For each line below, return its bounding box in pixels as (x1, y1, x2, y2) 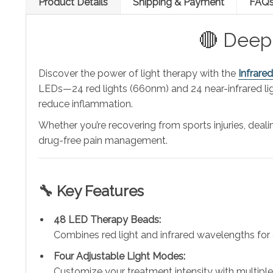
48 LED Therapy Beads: (54, 213, 161, 225)
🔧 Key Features (38, 182, 144, 200)
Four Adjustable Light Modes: (54, 250, 185, 262)
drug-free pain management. (38, 134, 168, 146)
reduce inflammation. (38, 97, 133, 110)
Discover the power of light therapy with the (38, 67, 238, 79)
